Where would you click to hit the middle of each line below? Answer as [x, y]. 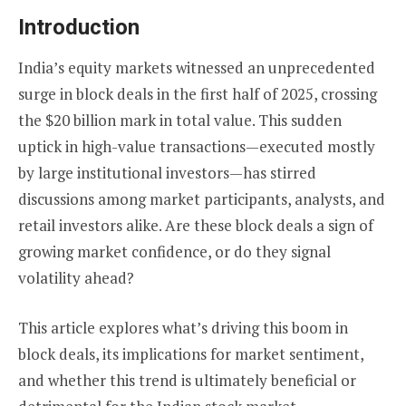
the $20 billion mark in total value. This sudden [180, 120]
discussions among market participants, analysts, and [202, 199]
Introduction [79, 27]
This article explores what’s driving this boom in [183, 327]
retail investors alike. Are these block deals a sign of [196, 225]
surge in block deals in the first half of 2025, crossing [198, 94]
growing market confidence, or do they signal [174, 251]
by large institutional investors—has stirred [167, 173]
